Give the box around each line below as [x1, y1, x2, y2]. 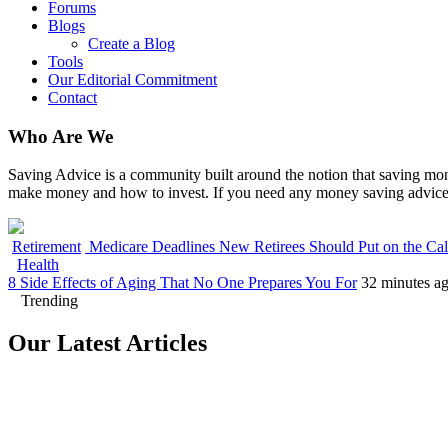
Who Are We [8, 125, 113, 147]
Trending [21, 292, 78, 310]
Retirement [12, 238, 81, 256]
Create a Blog [88, 35, 175, 52]
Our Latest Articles [8, 330, 207, 357]
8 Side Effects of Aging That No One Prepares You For [8, 274, 357, 292]
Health [17, 256, 59, 274]
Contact [48, 89, 97, 106]
